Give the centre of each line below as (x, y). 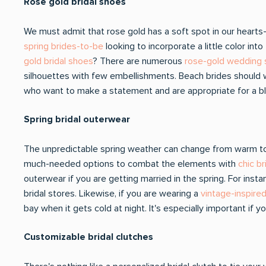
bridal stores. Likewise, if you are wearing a (112, 194)
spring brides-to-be (64, 46)
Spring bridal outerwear (77, 119)
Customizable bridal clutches (90, 237)
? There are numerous (139, 61)
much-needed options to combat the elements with (131, 164)
